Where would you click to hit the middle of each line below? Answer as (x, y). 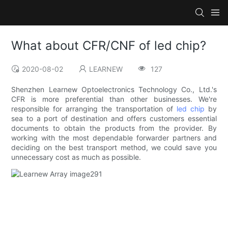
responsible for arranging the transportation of (94, 109)
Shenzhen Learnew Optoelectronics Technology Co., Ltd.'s (114, 90)
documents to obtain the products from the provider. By (114, 128)
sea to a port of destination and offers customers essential (114, 119)
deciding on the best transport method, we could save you (114, 148)
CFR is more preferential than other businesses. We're (114, 99)
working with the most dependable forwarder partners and (114, 138)
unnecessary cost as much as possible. (76, 157)
